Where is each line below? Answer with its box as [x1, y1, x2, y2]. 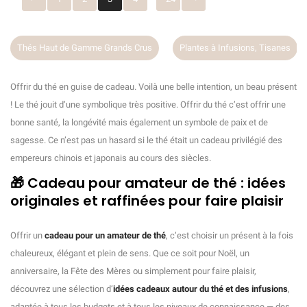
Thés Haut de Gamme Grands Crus [17, 42, 152, 53]
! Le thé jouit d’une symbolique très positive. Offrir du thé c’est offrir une [10, 99, 286, 110]
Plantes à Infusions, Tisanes [180, 42, 291, 53]
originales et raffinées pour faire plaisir [10, 191, 284, 211]
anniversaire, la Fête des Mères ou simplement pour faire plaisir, [10, 266, 256, 277]
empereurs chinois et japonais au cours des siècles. [10, 153, 211, 164]
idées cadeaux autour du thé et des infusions [113, 284, 288, 295]
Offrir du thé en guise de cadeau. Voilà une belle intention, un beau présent [10, 82, 297, 93]
